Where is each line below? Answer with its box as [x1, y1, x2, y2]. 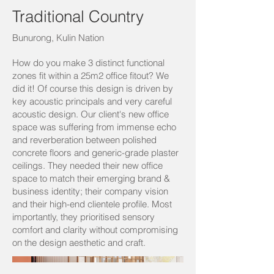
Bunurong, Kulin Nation [12, 32, 104, 43]
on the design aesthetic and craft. [12, 237, 146, 248]
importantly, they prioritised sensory [12, 211, 155, 223]
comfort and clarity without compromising [12, 224, 178, 235]
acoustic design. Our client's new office [12, 108, 169, 120]
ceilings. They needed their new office [12, 160, 163, 171]
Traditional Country [12, 7, 144, 26]
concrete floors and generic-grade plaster [12, 147, 179, 158]
